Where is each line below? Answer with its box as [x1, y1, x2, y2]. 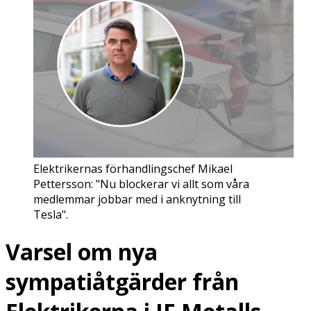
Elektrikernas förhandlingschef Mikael [33, 160, 233, 176]
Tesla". [33, 206, 68, 222]
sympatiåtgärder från [6, 267, 239, 297]
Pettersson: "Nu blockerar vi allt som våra [33, 176, 249, 192]
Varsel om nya [6, 237, 158, 267]
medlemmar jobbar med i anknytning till [33, 191, 241, 207]
